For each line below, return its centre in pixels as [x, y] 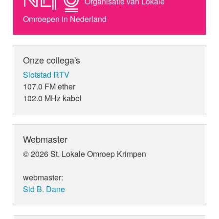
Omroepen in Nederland [65, 19]
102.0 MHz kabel [53, 98]
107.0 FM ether [49, 86]
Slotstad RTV [46, 74]
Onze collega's [52, 59]
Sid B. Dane [44, 189]
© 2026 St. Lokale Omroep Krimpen [85, 153]
